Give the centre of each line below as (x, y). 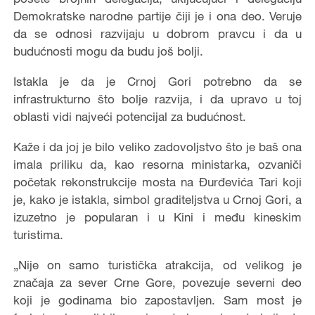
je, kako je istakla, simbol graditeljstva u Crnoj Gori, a (157, 199)
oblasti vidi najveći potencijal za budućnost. (133, 116)
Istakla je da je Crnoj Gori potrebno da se (157, 81)
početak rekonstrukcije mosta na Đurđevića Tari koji (157, 182)
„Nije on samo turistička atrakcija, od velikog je (157, 265)
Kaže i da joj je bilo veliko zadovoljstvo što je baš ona (157, 147)
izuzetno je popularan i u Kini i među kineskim (157, 217)
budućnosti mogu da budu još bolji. (108, 51)
